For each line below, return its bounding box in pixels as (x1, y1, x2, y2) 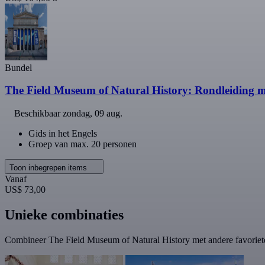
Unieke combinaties (5, 206, 124, 222)
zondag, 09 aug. (63, 108, 122, 118)
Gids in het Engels (28, 128, 97, 138)
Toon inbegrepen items (9, 163, 89, 172)
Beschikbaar (14, 108, 63, 118)
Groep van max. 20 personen (28, 139, 137, 149)
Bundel (5, 62, 32, 73)
